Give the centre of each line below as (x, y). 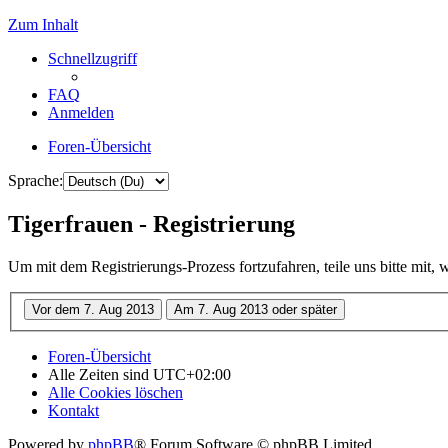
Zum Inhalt (43, 24)
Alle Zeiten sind (100, 375)
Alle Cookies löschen (115, 393)
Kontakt (73, 411)
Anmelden (81, 112)
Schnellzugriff (92, 58)
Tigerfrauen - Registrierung (151, 223)
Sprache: (35, 180)
